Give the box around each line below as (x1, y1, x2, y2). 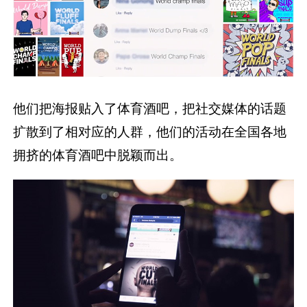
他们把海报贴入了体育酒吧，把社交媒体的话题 (13, 99, 287, 116)
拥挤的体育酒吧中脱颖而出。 (13, 146, 183, 163)
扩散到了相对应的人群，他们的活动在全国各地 (13, 123, 287, 140)
